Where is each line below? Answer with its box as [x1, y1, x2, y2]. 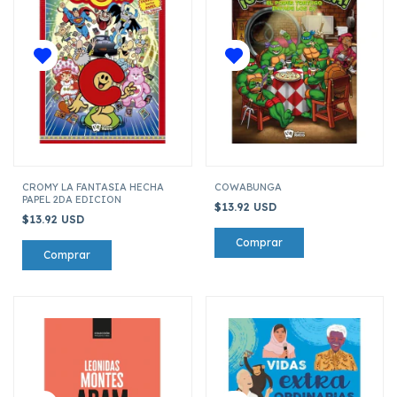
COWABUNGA [214, 180, 282, 193]
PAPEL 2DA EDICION [22, 192, 121, 206]
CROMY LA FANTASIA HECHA [22, 180, 164, 193]
